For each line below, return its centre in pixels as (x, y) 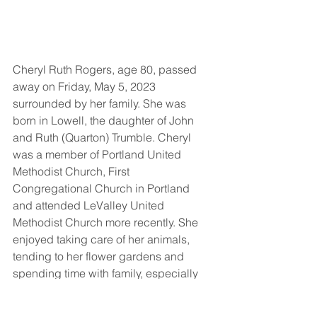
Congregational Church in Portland (103, 188)
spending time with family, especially (107, 273)
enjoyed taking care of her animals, (103, 239)
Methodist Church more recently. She (107, 222)
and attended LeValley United (90, 205)
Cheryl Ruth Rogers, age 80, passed (106, 69)
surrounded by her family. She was (101, 103)
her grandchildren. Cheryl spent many (110, 290)
